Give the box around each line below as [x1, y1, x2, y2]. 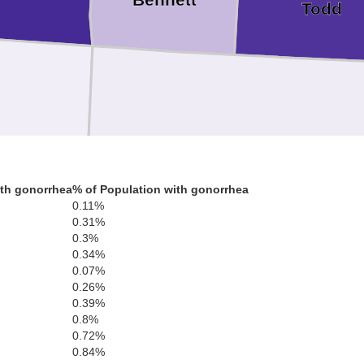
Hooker [206, 288, 266, 309]
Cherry [219, 144, 275, 164]
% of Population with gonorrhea [72, 183, 249, 196]
